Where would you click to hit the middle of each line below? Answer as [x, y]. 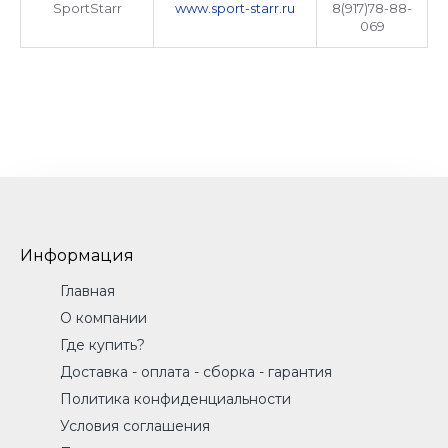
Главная [87, 291]
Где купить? [102, 345]
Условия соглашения [135, 426]
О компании [103, 318]
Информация [77, 255]
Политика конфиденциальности [175, 399]
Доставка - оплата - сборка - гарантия [196, 372]
